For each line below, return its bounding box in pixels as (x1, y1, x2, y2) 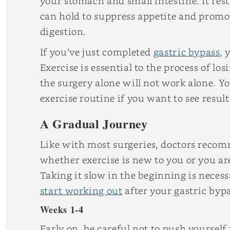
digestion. (40, 25, 87, 38)
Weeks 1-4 (40, 203, 84, 217)
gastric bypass (153, 45, 220, 59)
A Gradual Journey (40, 114, 148, 133)
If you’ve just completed (40, 45, 154, 59)
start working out (40, 184, 123, 197)
